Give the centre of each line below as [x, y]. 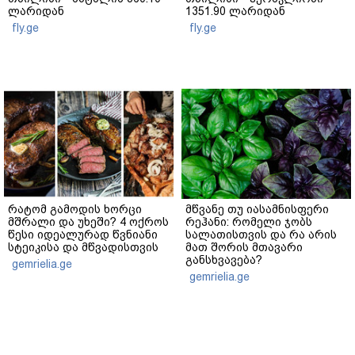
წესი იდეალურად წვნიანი [83, 235]
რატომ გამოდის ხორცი [75, 210]
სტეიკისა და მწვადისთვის [83, 248]
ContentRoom [316, 325]
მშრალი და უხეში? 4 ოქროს [88, 222]
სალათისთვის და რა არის [261, 235]
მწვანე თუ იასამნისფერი [257, 210]
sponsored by [255, 325]
